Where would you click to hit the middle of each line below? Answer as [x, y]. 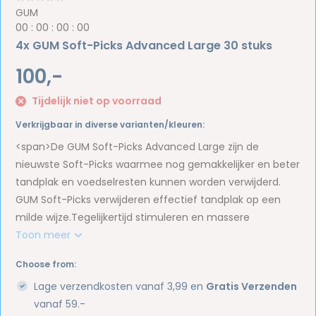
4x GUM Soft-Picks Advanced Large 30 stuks [144, 45]
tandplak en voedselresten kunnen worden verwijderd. [148, 182]
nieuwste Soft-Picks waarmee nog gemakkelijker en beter [158, 164]
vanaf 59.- [60, 304]
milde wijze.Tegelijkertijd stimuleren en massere [133, 217]
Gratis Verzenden [252, 286]
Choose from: [46, 264]
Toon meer [45, 235]
